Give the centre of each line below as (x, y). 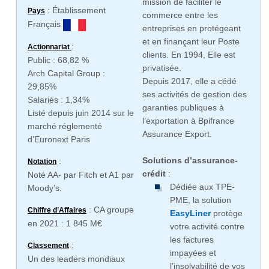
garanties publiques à (183, 107)
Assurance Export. (177, 134)
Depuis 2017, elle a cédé (189, 81)
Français (45, 24)
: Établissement (75, 11)
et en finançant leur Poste (191, 41)
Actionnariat (50, 47)
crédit (154, 174)
